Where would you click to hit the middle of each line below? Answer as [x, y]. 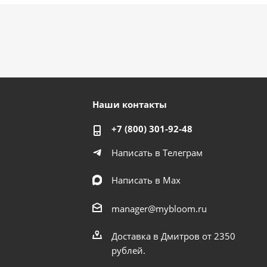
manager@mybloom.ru [159, 208]
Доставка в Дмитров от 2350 [174, 236]
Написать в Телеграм [157, 152]
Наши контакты [130, 104]
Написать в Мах [146, 180]
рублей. [129, 250]
